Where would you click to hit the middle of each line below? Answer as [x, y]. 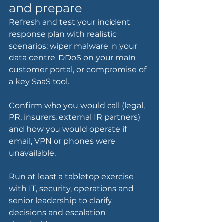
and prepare [46, 8]
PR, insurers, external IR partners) [76, 117]
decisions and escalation [58, 213]
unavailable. [32, 153]
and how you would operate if [69, 129]
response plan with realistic [64, 34]
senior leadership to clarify [61, 201]
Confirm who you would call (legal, [78, 106]
